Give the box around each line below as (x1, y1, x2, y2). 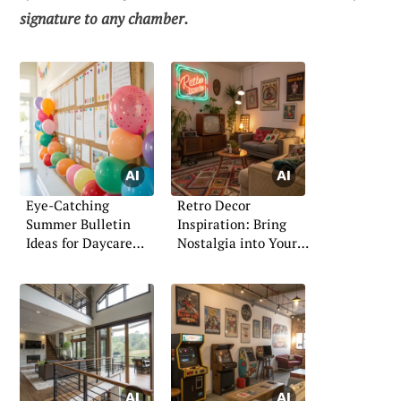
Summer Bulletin (26, 215, 131, 233)
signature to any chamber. (20, 7, 189, 29)
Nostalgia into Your (177, 234, 297, 252)
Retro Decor (177, 196, 251, 214)
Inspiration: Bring (177, 215, 286, 233)
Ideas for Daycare (26, 234, 132, 252)
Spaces (26, 252, 67, 270)
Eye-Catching (26, 196, 109, 214)
